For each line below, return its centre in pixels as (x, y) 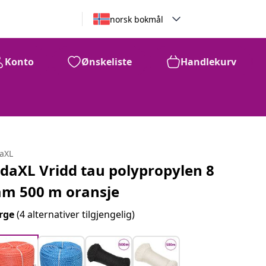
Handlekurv (208, 62)
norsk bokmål (136, 19)
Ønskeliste (107, 62)
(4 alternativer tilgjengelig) (76, 214)
